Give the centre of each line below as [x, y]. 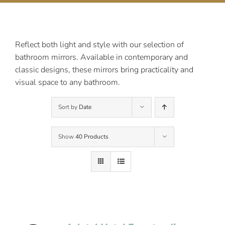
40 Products [92, 137]
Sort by [68, 107]
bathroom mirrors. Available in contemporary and [101, 57]
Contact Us [32, 26]
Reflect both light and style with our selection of [99, 45]
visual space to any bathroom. [68, 82]
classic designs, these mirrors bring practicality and [104, 70]
